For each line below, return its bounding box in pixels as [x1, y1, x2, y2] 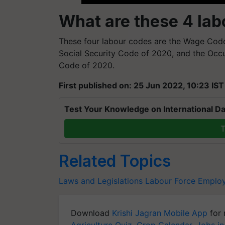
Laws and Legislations [59, 175, 143, 186]
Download [71, 207, 112, 218]
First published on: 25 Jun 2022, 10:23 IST [59, 80, 224, 90]
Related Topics [59, 151, 171, 171]
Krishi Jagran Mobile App [112, 207, 207, 218]
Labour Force [145, 175, 195, 186]
